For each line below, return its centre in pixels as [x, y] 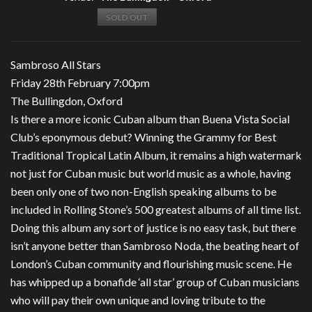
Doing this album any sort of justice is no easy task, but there [153, 227]
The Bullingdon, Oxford [67, 100]
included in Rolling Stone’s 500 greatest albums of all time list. [156, 209]
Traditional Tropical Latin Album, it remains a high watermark [156, 155]
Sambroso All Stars [57, 64]
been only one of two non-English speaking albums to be [143, 191]
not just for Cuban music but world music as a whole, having [151, 173]
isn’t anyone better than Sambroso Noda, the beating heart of [155, 245]
